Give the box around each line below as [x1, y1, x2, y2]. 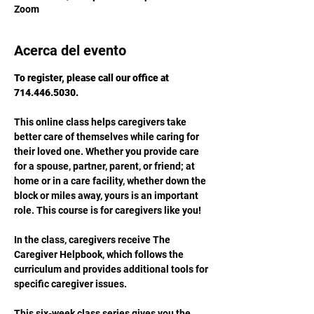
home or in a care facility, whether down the [14, 175, 208, 186]
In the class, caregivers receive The [14, 234, 172, 245]
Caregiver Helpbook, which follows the [14, 249, 186, 260]
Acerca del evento [14, 42, 126, 59]
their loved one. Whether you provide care [14, 146, 201, 157]
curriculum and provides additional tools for [14, 264, 210, 275]
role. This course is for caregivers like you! [14, 205, 201, 216]
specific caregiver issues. [14, 278, 127, 289]
